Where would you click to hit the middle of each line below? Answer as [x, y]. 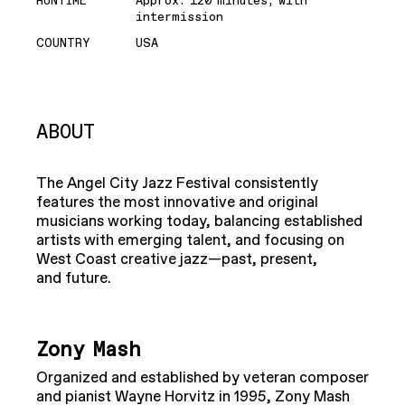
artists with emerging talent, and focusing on [190, 241]
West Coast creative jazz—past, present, [177, 260]
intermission [179, 17]
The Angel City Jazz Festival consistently [177, 184]
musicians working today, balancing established [199, 222]
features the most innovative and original [177, 203]
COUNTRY [63, 44]
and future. [75, 279]
